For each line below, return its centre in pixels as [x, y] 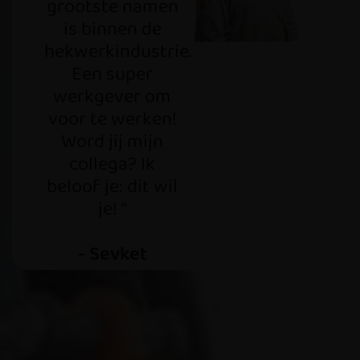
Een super [112, 74]
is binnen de [112, 29]
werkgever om [112, 96]
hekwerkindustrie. [118, 51]
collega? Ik [112, 164]
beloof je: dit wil [112, 186]
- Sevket [112, 254]
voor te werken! [112, 119]
